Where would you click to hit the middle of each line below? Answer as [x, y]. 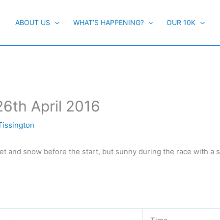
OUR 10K [181, 22]
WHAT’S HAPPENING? [108, 22]
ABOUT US [33, 22]
